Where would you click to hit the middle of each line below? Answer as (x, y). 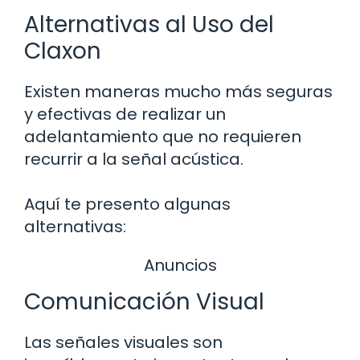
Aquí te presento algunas (127, 204)
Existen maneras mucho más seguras (178, 91)
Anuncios (180, 265)
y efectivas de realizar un (125, 114)
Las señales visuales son (123, 343)
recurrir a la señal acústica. (134, 159)
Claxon (63, 51)
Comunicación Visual (144, 302)
